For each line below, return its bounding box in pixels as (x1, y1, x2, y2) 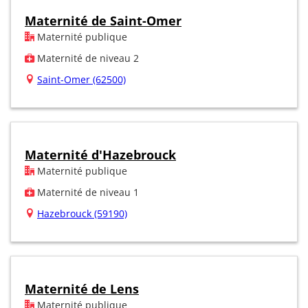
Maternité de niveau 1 (34, 185, 139, 199)
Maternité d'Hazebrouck (25, 146, 176, 163)
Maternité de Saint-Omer (25, 12, 181, 29)
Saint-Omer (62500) (37, 72, 126, 86)
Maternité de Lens (25, 280, 139, 297)
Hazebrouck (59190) (37, 206, 127, 220)
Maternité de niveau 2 (34, 51, 139, 65)
